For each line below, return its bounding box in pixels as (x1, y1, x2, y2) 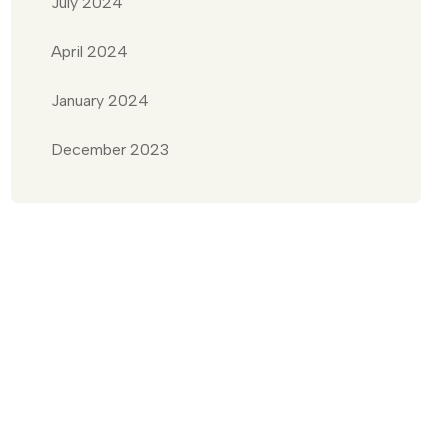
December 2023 (51, 140, 169, 159)
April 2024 (51, 42, 128, 61)
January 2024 (51, 91, 149, 110)
